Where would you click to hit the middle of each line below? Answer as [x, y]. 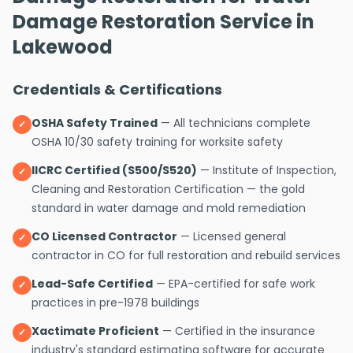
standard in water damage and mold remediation [169, 208]
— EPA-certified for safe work [236, 284]
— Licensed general [233, 236]
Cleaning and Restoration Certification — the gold [168, 189]
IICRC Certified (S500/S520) [114, 170]
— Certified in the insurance [239, 331]
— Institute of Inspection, [268, 170]
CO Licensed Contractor [104, 236]
